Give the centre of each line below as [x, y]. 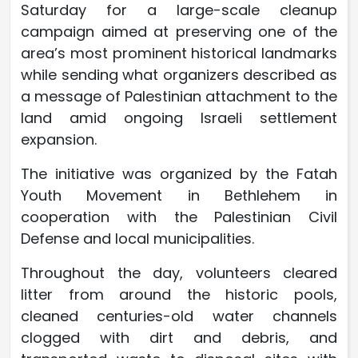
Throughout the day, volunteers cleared [179, 272]
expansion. [59, 139]
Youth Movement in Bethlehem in [179, 195]
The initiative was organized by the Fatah [179, 173]
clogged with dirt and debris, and [179, 337]
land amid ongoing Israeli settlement [179, 117]
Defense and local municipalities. [137, 238]
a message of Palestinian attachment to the [179, 96]
